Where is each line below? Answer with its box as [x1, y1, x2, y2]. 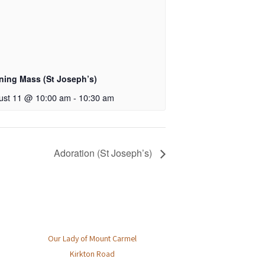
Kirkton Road [70, 248, 115, 260]
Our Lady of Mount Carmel [48, 233, 137, 244]
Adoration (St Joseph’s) [54, 146, 154, 160]
